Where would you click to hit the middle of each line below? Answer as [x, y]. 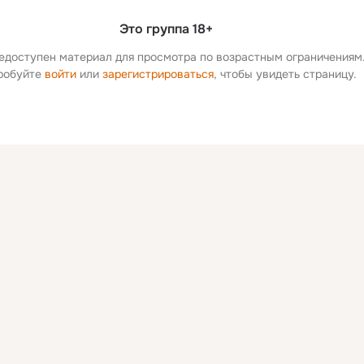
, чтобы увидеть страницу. [285, 74]
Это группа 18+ [166, 29]
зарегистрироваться [158, 74]
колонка [318, 174]
